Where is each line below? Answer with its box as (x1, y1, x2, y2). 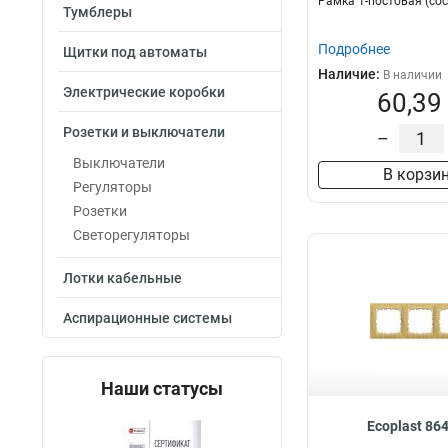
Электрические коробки (63, 84, 225, 100)
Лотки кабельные (63, 270, 182, 286)
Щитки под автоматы (63, 44, 207, 60)
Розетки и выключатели (63, 124, 225, 140)
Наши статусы (101, 378, 223, 399)
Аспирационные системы (63, 310, 232, 326)
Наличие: (318, 66, 383, 82)
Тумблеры (63, 4, 132, 20)
